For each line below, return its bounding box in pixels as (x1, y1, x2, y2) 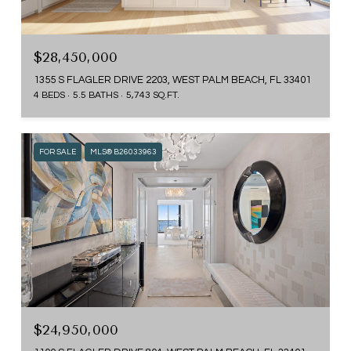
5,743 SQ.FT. (126, 90, 179, 101)
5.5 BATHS (73, 90, 118, 101)
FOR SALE (39, 148, 76, 157)
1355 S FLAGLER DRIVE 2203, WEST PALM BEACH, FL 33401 (34, 74, 311, 86)
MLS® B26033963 (90, 148, 157, 157)
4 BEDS (34, 90, 65, 101)
